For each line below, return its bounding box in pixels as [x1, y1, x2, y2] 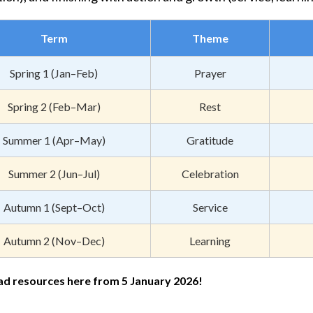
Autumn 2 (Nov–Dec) [3, 233, 105, 247]
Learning [189, 233, 231, 247]
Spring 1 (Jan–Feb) [10, 66, 98, 80]
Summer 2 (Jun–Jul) [8, 166, 100, 180]
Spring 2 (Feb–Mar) [7, 99, 101, 113]
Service [192, 200, 228, 214]
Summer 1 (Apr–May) [2, 133, 105, 147]
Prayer [194, 66, 226, 80]
